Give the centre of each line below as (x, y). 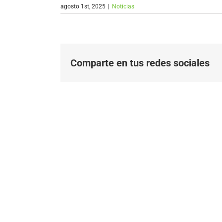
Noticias (123, 6)
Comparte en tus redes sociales (140, 63)
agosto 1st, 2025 (83, 6)
